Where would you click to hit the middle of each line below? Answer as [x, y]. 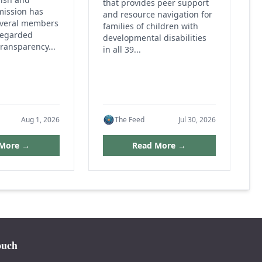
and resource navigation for [157, 15]
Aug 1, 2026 [40, 120]
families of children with [150, 26]
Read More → [159, 145]
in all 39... [122, 50]
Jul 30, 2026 [197, 120]
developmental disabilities [154, 38]
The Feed [129, 120]
